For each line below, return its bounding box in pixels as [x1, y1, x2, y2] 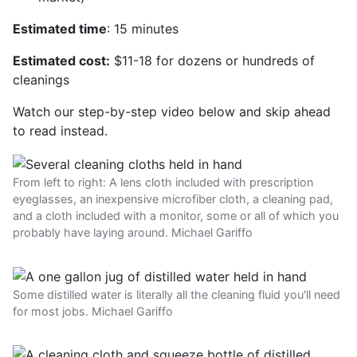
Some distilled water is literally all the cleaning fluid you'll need [13, 288, 340, 302]
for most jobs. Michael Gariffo [13, 304, 173, 319]
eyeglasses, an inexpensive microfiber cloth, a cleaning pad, [13, 191, 333, 206]
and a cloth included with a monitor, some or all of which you [13, 208, 339, 222]
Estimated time [13, 21, 107, 37]
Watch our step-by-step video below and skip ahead [13, 104, 331, 120]
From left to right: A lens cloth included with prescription [13, 175, 313, 189]
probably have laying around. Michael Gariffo [13, 225, 253, 239]
